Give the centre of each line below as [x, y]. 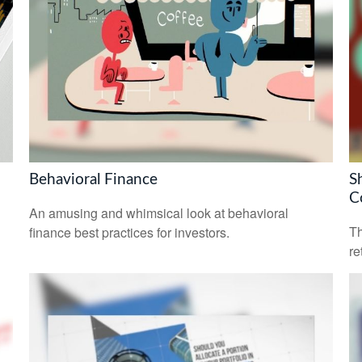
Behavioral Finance [93, 179]
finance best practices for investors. [129, 233]
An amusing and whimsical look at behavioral [158, 213]
